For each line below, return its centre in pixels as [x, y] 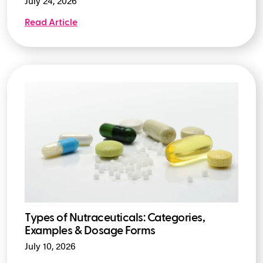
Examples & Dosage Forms [90, 231]
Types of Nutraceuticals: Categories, [115, 218]
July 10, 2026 [50, 247]
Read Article [51, 23]
